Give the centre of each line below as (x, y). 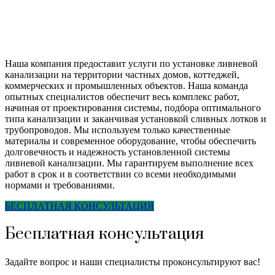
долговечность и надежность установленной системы (118, 152)
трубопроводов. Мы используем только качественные (118, 130)
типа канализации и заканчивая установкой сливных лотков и (136, 118)
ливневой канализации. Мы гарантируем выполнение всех (129, 163)
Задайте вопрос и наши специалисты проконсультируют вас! (133, 261)
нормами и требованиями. (60, 185)
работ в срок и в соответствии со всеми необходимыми (121, 174)
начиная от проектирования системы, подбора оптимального (133, 107)
